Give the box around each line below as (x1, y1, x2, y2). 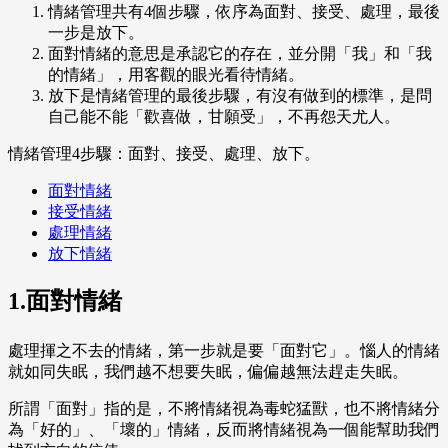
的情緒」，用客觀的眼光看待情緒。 (48, 66, 304, 84)
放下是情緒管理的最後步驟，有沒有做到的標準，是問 (48, 87, 432, 105)
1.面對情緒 (8, 288, 122, 315)
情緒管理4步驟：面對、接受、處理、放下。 (8, 145, 320, 163)
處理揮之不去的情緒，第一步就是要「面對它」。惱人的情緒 (8, 342, 440, 360)
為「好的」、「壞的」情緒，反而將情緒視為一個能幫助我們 (8, 421, 440, 439)
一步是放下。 (48, 24, 144, 42)
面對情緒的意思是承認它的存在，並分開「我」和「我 (48, 45, 432, 63)
